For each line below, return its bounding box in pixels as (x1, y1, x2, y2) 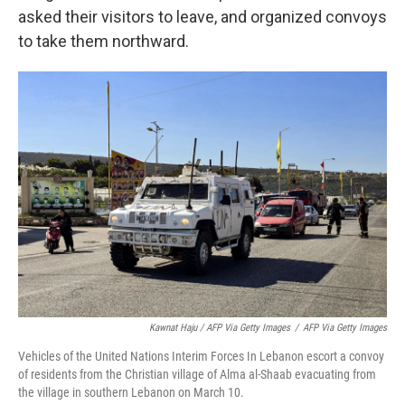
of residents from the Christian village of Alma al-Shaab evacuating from (18, 367, 376, 381)
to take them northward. (18, 32, 189, 51)
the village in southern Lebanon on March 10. (18, 385, 244, 400)
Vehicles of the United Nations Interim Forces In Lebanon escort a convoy (18, 349, 384, 363)
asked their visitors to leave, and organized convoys (18, 7, 387, 26)
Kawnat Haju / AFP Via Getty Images (149, 322, 290, 334)
